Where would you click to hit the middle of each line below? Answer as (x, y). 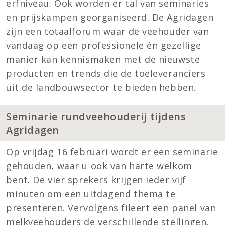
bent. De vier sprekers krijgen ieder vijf (96, 180)
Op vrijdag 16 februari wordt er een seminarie (112, 152)
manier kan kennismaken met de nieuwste (103, 59)
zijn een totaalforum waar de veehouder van (108, 31)
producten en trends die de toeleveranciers (106, 73)
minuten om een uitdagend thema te (91, 194)
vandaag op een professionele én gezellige (104, 45)
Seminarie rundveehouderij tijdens (96, 116)
